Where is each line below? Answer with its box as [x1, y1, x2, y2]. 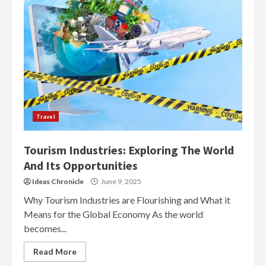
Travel [36, 113, 55, 120]
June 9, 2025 [100, 177, 141, 186]
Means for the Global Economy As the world [24, 208, 203, 220]
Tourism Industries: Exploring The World [24, 142, 234, 157]
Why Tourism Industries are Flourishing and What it [24, 194, 230, 205]
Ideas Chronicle [32, 177, 84, 186]
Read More [33, 246, 77, 256]
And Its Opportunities [24, 158, 138, 173]
